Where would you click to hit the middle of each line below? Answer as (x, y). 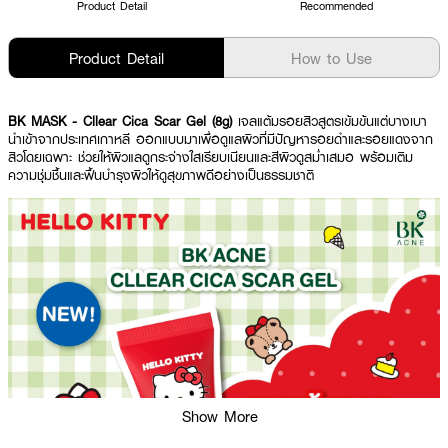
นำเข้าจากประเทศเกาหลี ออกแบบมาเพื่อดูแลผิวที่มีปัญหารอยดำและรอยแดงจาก (220, 139)
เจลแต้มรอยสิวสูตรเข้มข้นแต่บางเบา (332, 121)
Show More (220, 416)
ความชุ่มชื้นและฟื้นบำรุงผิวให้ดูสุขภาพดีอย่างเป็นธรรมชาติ (161, 175)
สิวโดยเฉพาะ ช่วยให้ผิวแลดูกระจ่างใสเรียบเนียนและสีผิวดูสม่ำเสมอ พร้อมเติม (210, 157)
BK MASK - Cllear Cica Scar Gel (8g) (123, 121)
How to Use (331, 58)
